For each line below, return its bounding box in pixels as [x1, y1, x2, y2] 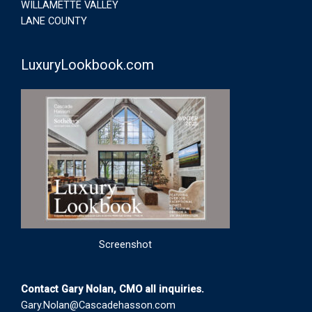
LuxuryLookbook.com [21, 56, 154, 73]
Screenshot [99, 237, 152, 251]
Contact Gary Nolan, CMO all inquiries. [21, 282, 204, 295]
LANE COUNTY [21, 15, 87, 28]
